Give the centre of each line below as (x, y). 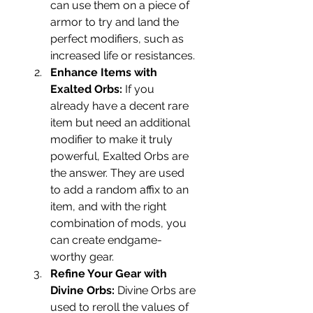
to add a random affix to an (119, 190)
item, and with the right (108, 206)
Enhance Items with (104, 72)
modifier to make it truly (111, 139)
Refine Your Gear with (109, 274)
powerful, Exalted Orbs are (119, 156)
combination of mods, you (118, 223)
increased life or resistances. (123, 56)
